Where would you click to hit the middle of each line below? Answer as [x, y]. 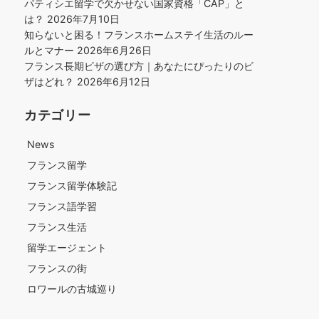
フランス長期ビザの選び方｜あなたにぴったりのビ [139, 66]
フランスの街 [57, 268]
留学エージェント [67, 247]
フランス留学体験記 [72, 185]
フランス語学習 [62, 206]
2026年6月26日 [114, 50]
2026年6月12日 [114, 82]
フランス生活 [57, 227]
